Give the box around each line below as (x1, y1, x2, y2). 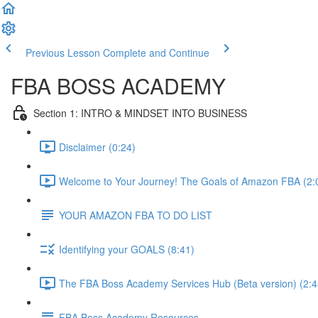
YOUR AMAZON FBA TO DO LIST (59, 207, 212, 222)
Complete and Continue (103, 45, 209, 60)
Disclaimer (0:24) (59, 139, 136, 154)
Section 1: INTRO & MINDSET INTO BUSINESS (33, 105, 247, 120)
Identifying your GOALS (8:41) (59, 241, 194, 256)
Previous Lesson (26, 45, 100, 60)
